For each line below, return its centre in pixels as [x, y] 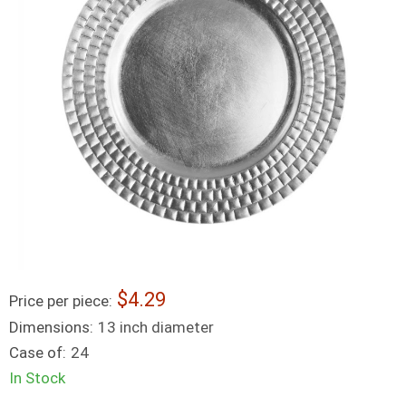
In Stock [37, 378]
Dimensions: [51, 327]
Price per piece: [61, 301]
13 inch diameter [156, 327]
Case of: [38, 353]
